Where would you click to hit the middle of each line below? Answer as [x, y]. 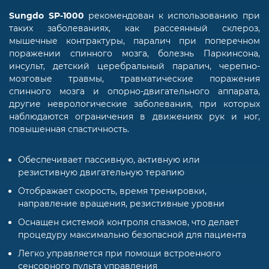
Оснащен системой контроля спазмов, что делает [128, 222]
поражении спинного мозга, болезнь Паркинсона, [134, 53]
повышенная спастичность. [69, 129]
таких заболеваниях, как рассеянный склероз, [134, 28]
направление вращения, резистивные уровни [121, 203]
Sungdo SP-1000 [49, 15]
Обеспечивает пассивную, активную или [109, 159]
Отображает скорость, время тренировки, [112, 191]
